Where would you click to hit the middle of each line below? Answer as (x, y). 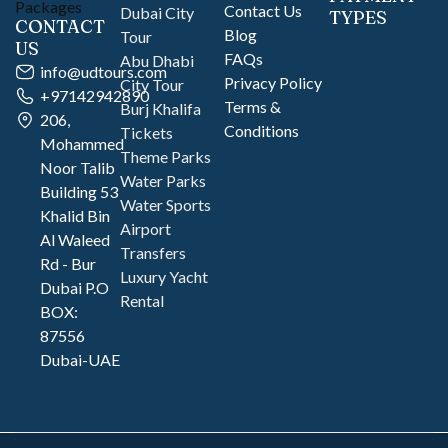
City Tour (151, 84)
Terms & (252, 106)
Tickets (146, 132)
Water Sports (165, 204)
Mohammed (82, 143)
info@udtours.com (103, 71)
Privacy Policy (273, 82)
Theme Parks (165, 156)
